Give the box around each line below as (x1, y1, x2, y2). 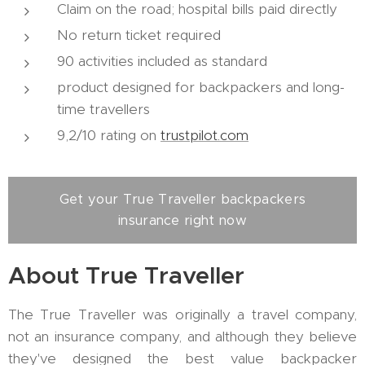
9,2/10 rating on (57, 125, 161, 144)
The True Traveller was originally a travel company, (8, 305, 357, 323)
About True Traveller (8, 260, 244, 290)
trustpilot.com (161, 125, 248, 144)
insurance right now (117, 211, 248, 229)
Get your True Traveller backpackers (59, 190, 306, 208)
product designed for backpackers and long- (57, 77, 345, 96)
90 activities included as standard (57, 51, 267, 70)
